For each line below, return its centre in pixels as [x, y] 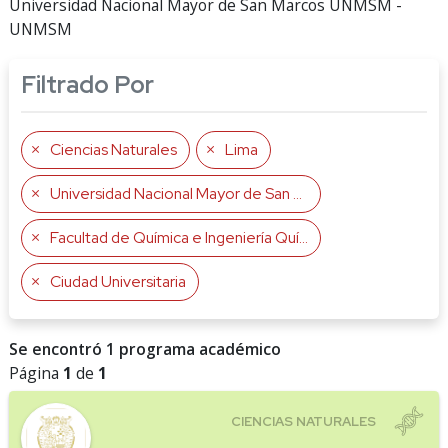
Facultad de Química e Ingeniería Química [174, 237]
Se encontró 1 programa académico [145, 349]
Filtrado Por [87, 84]
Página [36, 373]
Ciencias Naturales [113, 149]
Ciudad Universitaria [118, 281]
